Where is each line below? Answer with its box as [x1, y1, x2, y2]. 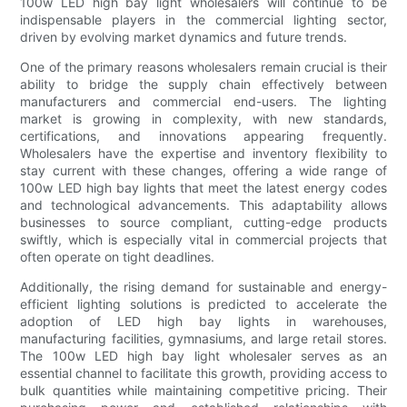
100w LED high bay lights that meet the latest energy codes [20, 179, 387, 195]
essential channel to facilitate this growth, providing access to [20, 364, 387, 381]
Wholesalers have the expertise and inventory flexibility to [20, 144, 387, 161]
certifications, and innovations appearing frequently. [20, 127, 387, 144]
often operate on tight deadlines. [20, 248, 215, 264]
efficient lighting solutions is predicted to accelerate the [20, 295, 387, 312]
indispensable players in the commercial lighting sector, [20, 11, 387, 27]
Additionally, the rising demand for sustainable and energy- [20, 278, 387, 294]
